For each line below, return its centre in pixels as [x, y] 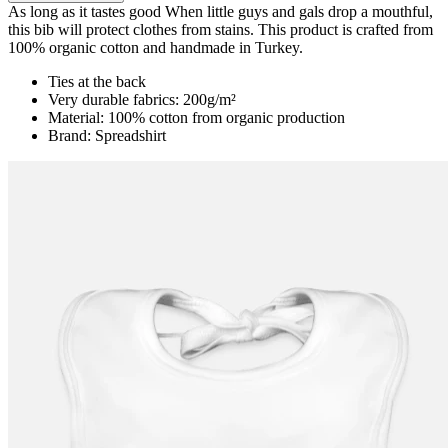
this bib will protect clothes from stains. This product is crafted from [220, 30]
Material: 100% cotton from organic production [196, 118]
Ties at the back [97, 82]
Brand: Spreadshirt [107, 136]
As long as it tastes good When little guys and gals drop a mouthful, [220, 12]
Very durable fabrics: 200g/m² [142, 100]
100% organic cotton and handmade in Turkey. [155, 48]
